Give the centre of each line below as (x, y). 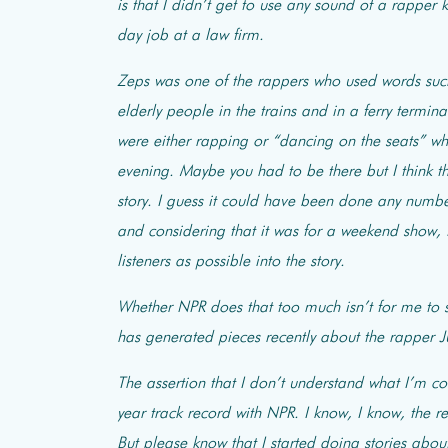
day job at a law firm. (190, 35)
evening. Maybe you (187, 171)
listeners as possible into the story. (231, 261)
